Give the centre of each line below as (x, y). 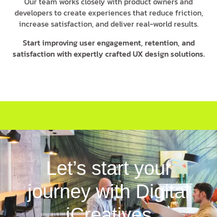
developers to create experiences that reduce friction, (108, 12)
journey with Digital (108, 191)
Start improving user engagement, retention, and (108, 42)
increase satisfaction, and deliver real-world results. (108, 23)
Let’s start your (108, 168)
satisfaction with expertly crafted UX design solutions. (108, 54)
